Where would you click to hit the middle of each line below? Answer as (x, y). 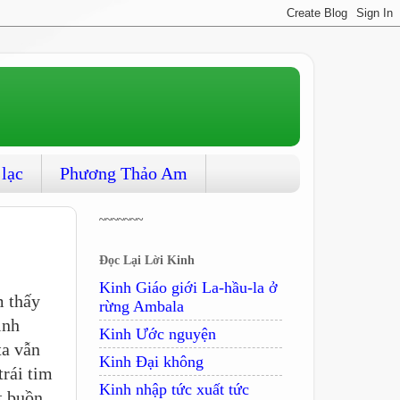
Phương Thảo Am (124, 173)
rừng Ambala (142, 306)
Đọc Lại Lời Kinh (147, 260)
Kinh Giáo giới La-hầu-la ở (188, 287)
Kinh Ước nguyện (158, 333)
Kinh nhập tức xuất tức (174, 389)
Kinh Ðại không (151, 361)
